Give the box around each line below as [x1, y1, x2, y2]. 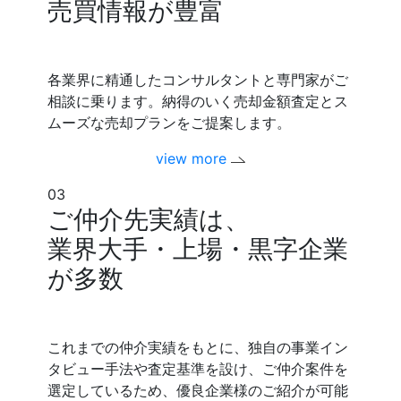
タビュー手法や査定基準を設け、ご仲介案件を [47, 359, 349, 378]
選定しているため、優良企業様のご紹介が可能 [47, 380, 349, 399]
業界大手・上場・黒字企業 [47, 233, 349, 264]
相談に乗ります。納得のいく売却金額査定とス [47, 91, 349, 110]
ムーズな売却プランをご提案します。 [47, 113, 292, 132]
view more [155, 149, 231, 167]
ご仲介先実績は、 [47, 203, 251, 235]
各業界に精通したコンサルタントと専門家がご [47, 70, 349, 89]
